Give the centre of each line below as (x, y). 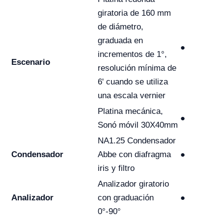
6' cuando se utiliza (133, 82)
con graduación (126, 198)
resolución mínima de (137, 68)
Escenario (31, 62)
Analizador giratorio (133, 184)
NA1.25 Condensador (137, 141)
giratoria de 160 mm (134, 13)
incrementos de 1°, (132, 54)
